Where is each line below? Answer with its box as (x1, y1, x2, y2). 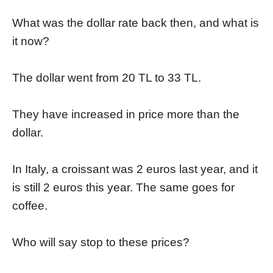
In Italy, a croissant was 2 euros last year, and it (12, 163, 258, 176)
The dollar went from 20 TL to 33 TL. (12, 71, 201, 85)
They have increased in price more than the (12, 108, 239, 121)
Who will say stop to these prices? (12, 236, 190, 249)
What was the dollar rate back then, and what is (12, 16, 259, 30)
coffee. (12, 199, 48, 213)
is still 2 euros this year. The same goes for (12, 181, 235, 194)
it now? (12, 35, 49, 48)
